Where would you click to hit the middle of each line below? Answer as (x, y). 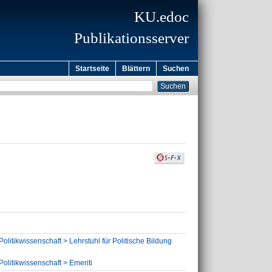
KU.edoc (161, 17)
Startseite (92, 69)
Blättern (136, 69)
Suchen (176, 69)
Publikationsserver (131, 38)
